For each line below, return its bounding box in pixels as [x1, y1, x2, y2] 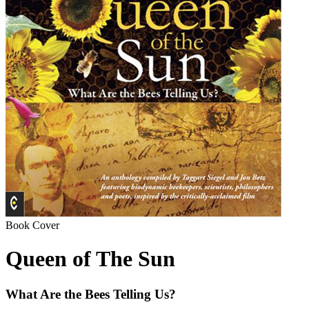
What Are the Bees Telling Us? [6, 286, 176, 301]
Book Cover [6, 219, 59, 231]
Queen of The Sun [6, 246, 175, 272]
